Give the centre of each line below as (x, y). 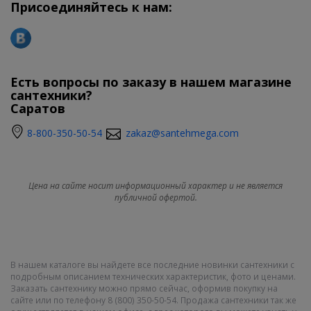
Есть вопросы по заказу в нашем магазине (151, 82)
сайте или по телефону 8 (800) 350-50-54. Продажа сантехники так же (153, 301)
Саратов (38, 109)
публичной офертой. (155, 198)
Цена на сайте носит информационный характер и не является (155, 186)
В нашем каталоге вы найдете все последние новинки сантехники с (152, 265)
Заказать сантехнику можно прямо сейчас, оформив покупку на (144, 289)
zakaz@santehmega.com (182, 133)
